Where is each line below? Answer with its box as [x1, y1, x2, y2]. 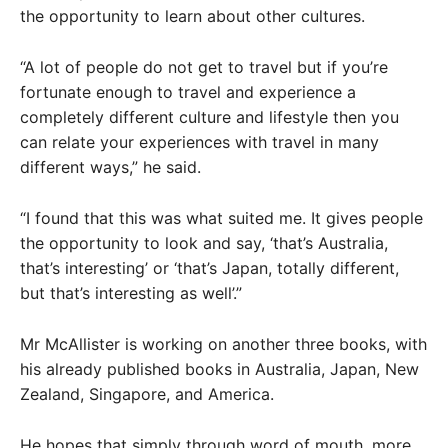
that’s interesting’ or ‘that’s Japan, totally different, [20, 258, 399, 278]
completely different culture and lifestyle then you [20, 107, 399, 127]
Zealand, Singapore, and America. [20, 384, 274, 404]
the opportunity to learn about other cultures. [20, 6, 365, 26]
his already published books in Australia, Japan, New [20, 359, 419, 379]
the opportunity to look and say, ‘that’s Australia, [20, 233, 388, 253]
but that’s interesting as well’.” [20, 283, 242, 303]
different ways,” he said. [20, 157, 201, 177]
